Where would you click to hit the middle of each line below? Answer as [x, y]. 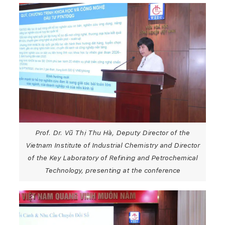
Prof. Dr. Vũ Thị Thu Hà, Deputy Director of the [113, 133]
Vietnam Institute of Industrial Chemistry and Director [113, 145]
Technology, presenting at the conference [113, 171]
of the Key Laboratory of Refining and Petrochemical [113, 158]
